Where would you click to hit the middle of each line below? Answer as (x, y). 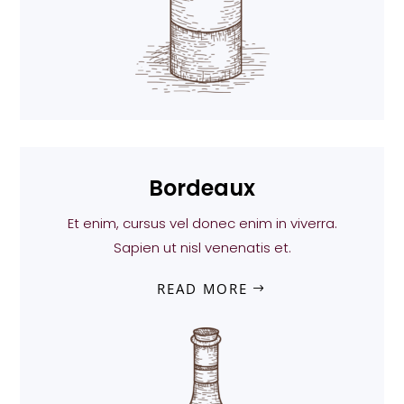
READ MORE (202, 289)
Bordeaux (202, 188)
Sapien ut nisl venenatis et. (202, 248)
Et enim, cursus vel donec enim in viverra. (202, 224)
